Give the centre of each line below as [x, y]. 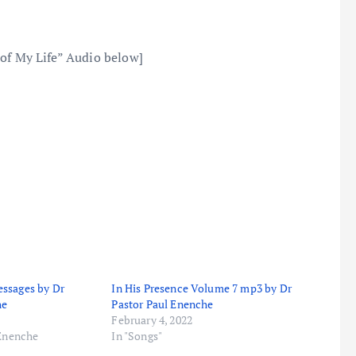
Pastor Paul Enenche [163, 304]
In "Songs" [137, 335]
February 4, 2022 [152, 319]
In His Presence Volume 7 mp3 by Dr [201, 288]
